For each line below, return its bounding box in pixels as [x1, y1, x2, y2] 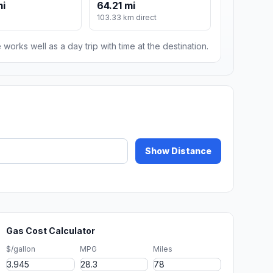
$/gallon [6, 244, 36, 254]
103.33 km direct [97, 13, 157, 23]
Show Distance [145, 146, 211, 157]
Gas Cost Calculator [6, 225, 96, 236]
